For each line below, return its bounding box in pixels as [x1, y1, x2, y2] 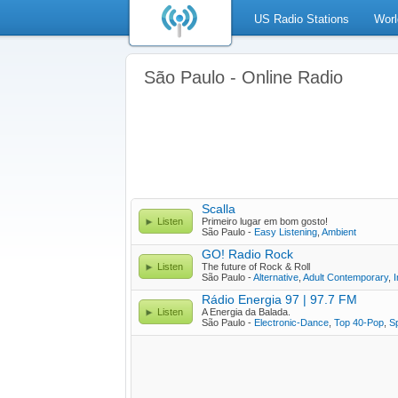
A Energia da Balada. [202, 306, 291, 317]
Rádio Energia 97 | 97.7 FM [202, 292, 357, 306]
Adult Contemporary [303, 272, 388, 283]
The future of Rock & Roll [202, 261, 310, 272]
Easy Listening [254, 227, 317, 237]
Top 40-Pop [334, 317, 384, 328]
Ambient [322, 227, 356, 237]
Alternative [253, 272, 298, 283]
